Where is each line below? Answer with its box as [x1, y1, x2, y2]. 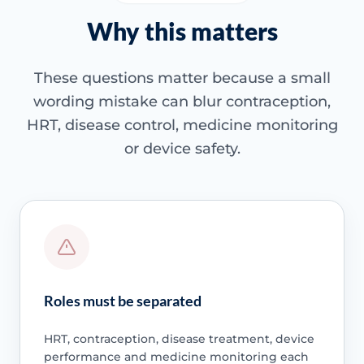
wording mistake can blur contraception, [33, 93, 331, 111]
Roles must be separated [43, 291, 201, 310]
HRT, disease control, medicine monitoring [26, 116, 338, 135]
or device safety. [123, 140, 240, 158]
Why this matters [86, 16, 278, 46]
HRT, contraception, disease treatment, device [43, 331, 314, 346]
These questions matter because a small [33, 69, 331, 88]
